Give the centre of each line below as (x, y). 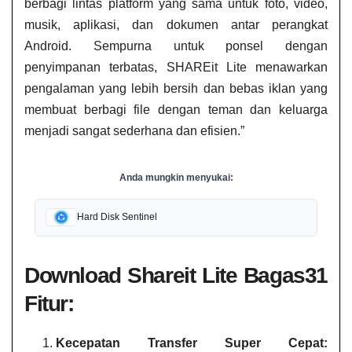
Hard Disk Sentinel (117, 217)
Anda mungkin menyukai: (176, 177)
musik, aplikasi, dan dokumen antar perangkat (176, 25)
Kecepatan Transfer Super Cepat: (192, 343)
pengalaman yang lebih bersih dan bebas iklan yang (176, 89)
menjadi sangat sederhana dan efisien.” (134, 131)
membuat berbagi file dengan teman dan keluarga (176, 110)
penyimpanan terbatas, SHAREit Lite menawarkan (176, 68)
